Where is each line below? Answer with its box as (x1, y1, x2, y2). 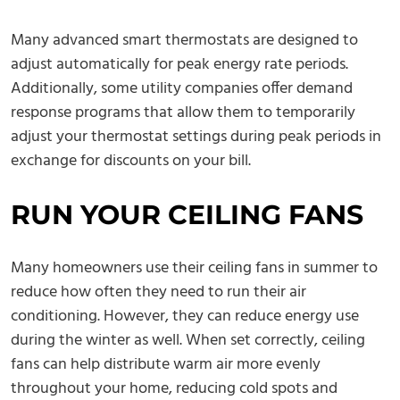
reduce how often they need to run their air (11, 279, 306, 306)
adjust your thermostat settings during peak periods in (11, 124, 381, 151)
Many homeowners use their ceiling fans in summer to (11, 255, 378, 282)
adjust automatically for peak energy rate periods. (11, 52, 348, 79)
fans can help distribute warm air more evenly (11, 352, 321, 379)
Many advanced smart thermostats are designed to (11, 28, 358, 54)
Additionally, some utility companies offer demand (11, 76, 353, 103)
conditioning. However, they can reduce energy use (11, 304, 359, 330)
